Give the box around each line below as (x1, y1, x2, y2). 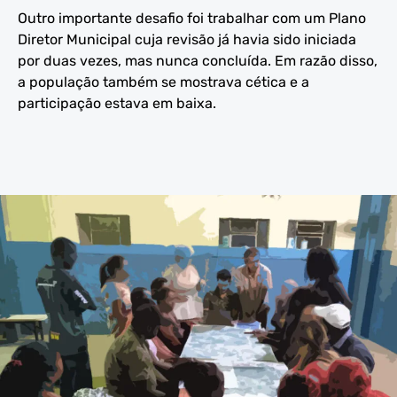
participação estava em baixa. (18, 94, 216, 112)
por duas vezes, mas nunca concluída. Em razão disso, (18, 51, 378, 69)
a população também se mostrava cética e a (18, 73, 309, 90)
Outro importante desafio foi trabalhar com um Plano (18, 9, 366, 27)
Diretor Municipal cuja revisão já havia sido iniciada (18, 30, 356, 48)
